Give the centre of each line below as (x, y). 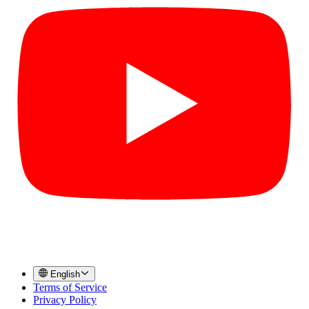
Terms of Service (70, 288)
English (66, 275)
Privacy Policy (65, 300)
